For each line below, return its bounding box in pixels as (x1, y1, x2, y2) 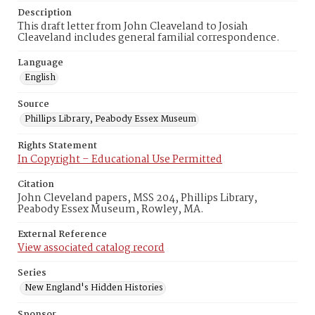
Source (18, 97, 49, 112)
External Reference (18, 227, 107, 242)
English (25, 70, 56, 85)
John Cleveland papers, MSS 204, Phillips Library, (18, 190, 257, 207)
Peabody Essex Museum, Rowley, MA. (18, 201, 204, 218)
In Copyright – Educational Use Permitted (18, 151, 222, 168)
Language (18, 56, 63, 70)
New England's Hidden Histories (25, 281, 163, 295)
